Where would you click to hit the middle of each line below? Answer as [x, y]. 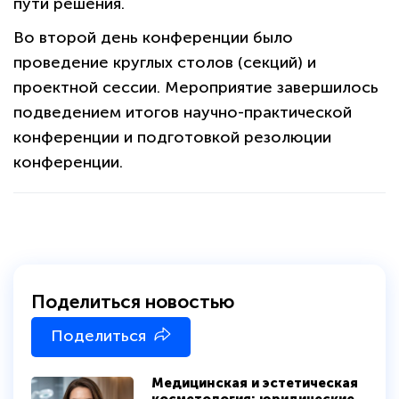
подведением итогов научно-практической [183, 113]
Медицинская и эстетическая [255, 383]
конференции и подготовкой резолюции [172, 138]
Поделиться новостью [133, 302]
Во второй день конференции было [153, 38]
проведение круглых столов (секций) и [165, 63]
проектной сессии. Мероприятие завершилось [196, 88]
